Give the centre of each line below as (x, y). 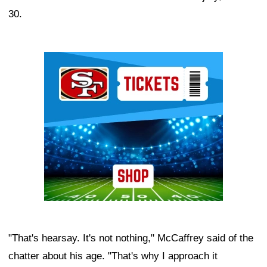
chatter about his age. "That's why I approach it (113, 256)
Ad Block (64, 60)
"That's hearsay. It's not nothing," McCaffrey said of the (131, 238)
